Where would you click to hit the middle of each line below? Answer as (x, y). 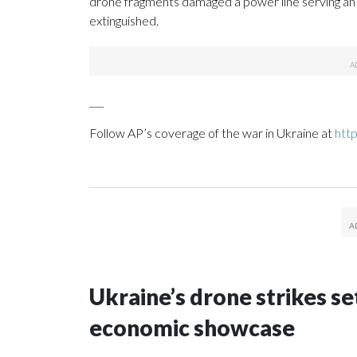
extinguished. (124, 21)
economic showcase (192, 328)
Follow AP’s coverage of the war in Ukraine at (212, 133)
